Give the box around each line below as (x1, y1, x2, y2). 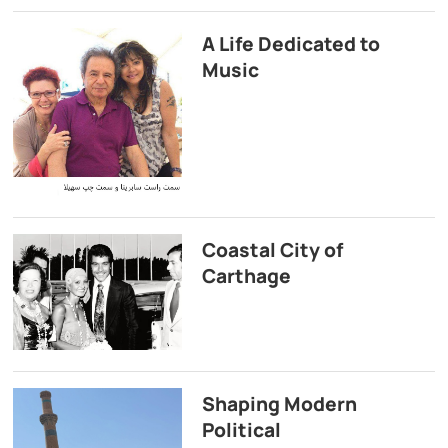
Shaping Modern (201, 391, 357, 418)
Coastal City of (201, 237, 343, 264)
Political (201, 417, 281, 444)
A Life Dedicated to (201, 30, 380, 57)
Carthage (201, 263, 291, 290)
